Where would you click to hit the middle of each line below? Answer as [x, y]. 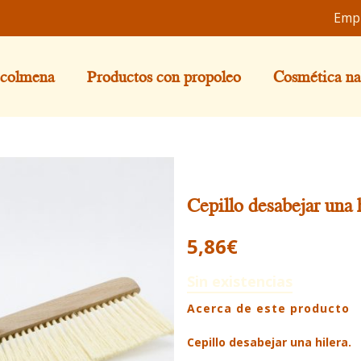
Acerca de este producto [269, 308]
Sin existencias [240, 281]
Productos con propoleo [164, 77]
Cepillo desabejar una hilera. [270, 342]
